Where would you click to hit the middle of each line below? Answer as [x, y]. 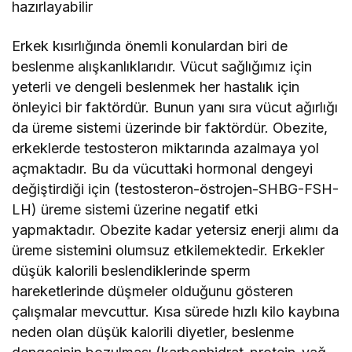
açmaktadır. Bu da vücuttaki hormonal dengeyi [163, 168]
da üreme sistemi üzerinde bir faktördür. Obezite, [170, 127]
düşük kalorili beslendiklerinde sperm [132, 270]
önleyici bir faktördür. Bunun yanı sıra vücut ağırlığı [175, 107]
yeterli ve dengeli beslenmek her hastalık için [156, 86]
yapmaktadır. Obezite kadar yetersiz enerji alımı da [176, 229]
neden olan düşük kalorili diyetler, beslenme [153, 332]
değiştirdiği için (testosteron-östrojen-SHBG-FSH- [176, 189]
